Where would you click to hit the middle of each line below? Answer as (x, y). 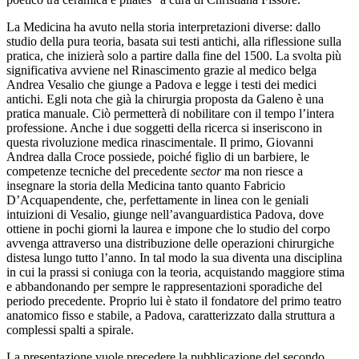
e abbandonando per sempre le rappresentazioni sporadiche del (164, 287)
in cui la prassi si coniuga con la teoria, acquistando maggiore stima (175, 272)
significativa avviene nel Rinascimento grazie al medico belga (161, 71)
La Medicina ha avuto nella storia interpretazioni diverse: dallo (163, 27)
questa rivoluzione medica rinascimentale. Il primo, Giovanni (160, 143)
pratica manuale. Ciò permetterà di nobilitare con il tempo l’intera (170, 114)
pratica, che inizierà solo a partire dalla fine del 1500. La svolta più (174, 56)
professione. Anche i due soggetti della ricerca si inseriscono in (164, 128)
